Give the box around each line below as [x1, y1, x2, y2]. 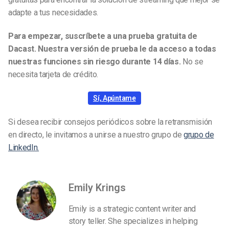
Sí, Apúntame [93, 94, 136, 102]
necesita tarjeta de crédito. [8, 69, 99, 79]
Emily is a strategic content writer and [68, 204, 196, 214]
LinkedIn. [8, 142, 39, 152]
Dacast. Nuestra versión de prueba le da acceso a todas [8, 43, 216, 54]
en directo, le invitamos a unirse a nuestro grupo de [8, 129, 184, 140]
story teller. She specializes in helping [68, 216, 198, 226]
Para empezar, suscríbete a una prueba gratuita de [8, 31, 197, 41]
